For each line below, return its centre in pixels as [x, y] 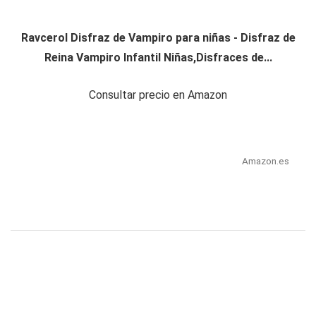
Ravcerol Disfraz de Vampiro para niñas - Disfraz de [158, 38]
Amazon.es [265, 161]
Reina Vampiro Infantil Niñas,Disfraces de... [158, 58]
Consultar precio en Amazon [158, 95]
